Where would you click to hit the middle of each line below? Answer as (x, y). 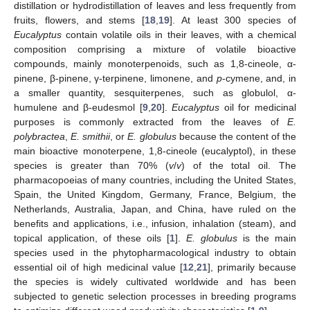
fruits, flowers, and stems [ (80, 20)
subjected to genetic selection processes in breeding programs (155, 297)
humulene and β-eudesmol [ (78, 108)
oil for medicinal (258, 108)
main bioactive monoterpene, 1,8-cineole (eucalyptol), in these (155, 151)
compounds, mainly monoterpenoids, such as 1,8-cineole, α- (155, 64)
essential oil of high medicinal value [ (98, 267)
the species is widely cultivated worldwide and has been (155, 282)
